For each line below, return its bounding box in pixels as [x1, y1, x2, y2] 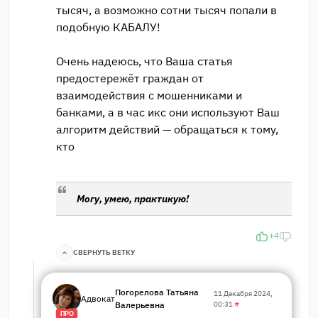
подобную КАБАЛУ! [56, 19, 160, 34]
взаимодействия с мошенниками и [56, 87, 242, 102]
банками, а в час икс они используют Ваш [56, 104, 280, 119]
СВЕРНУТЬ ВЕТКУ [73, 248, 135, 258]
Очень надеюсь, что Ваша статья [56, 53, 233, 68]
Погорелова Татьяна [115, 286, 199, 297]
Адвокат [81, 292, 115, 304]
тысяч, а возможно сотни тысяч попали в [56, 2, 277, 17]
